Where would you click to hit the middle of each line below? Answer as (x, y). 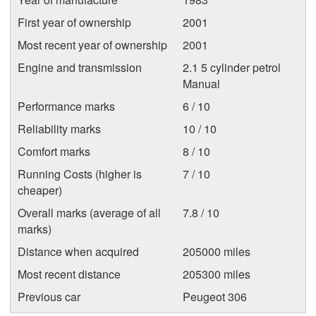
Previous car (49, 296)
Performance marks (66, 106)
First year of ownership (74, 22)
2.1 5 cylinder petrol (232, 67)
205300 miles (217, 274)
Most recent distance (69, 274)
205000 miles (217, 251)
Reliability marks (59, 128)
